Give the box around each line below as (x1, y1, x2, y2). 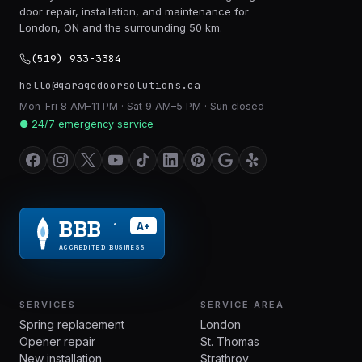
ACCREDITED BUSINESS (58, 242, 145, 251)
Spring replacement (19, 317, 124, 331)
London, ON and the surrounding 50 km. (19, 20, 222, 34)
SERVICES (19, 298, 76, 310)
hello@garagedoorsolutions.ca (19, 78, 200, 92)
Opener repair (19, 334, 95, 348)
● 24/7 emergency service (19, 117, 154, 130)
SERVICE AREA (200, 298, 284, 310)
